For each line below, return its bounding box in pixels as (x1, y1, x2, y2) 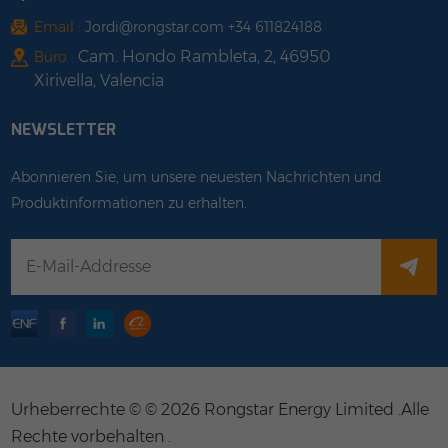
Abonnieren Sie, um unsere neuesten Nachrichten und (11, 169, 382, 185)
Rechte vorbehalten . (11, 426, 172, 446)
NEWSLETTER (11, 119, 117, 141)
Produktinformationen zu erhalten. (11, 195, 248, 211)
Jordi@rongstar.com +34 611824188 (85, 19, 322, 36)
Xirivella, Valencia (34, 70, 164, 90)
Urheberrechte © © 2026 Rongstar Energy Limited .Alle (11, 399, 430, 419)
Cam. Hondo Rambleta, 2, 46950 (78, 46, 330, 66)
